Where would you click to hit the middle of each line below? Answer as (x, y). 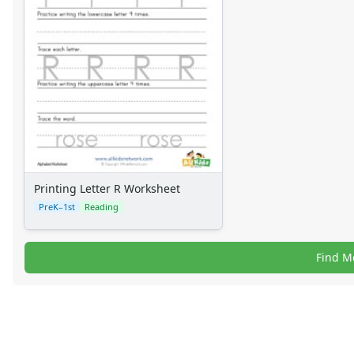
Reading (102, 207)
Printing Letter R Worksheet (107, 189)
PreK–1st (57, 207)
